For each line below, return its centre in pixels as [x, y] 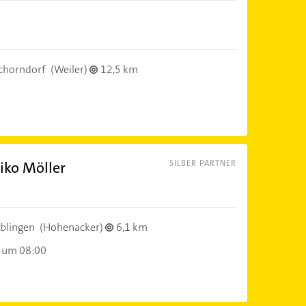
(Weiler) [69, 69]
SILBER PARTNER [203, 164]
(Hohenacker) [71, 227]
